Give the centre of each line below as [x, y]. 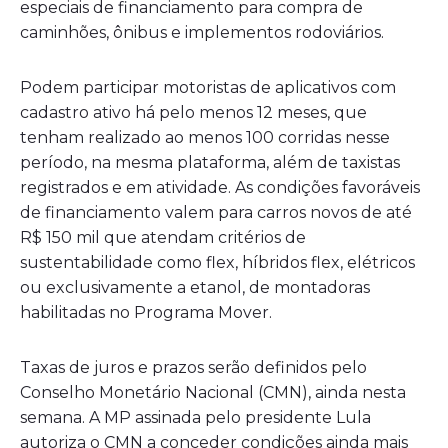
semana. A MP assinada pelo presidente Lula [195, 417]
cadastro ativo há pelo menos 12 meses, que [193, 112]
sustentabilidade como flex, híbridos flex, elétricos [217, 262]
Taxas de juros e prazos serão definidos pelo [193, 367]
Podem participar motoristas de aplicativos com [208, 87]
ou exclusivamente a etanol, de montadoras [195, 287]
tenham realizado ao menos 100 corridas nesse [205, 137]
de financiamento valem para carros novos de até [216, 212]
